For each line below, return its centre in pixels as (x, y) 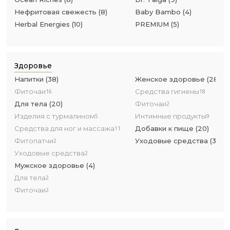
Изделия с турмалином (55, 116)
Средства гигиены (167, 91)
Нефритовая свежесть (55, 12)
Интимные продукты (171, 116)
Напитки (29, 79)
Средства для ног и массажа (64, 128)
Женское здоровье (170, 79)
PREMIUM (152, 24)
